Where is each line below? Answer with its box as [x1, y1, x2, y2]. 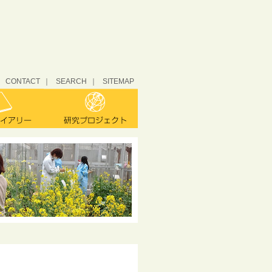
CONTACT [5, 77, 40, 85]
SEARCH [56, 77, 87, 85]
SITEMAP [103, 77, 134, 85]
